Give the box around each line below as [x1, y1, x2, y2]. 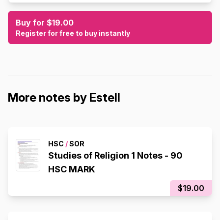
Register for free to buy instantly [16, 29, 130, 38]
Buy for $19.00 [16, 18, 74, 28]
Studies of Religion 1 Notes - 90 [48, 150, 182, 161]
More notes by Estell [8, 90, 120, 105]
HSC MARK [48, 164, 95, 175]
